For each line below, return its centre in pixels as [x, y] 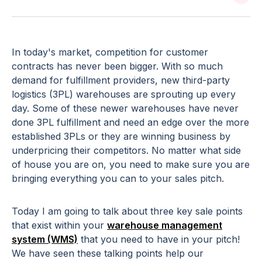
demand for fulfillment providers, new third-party [121, 80]
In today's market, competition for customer [110, 52]
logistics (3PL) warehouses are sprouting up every [124, 94]
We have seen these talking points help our [108, 254]
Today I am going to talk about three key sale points [127, 211]
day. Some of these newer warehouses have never [125, 108]
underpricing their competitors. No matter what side [126, 151]
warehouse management [165, 225]
